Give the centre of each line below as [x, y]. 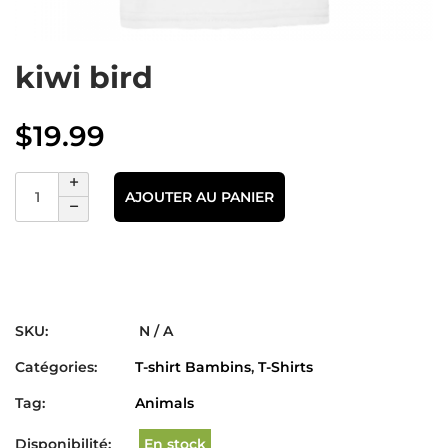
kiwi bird [84, 77]
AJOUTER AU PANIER [199, 196]
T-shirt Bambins [193, 367]
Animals [164, 403]
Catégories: [56, 367]
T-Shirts [285, 367]
